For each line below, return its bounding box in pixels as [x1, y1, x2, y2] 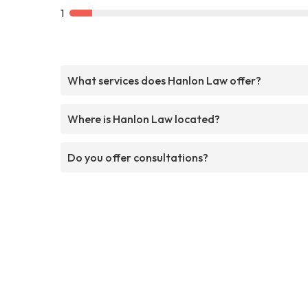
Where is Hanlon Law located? [67, 111, 220, 126]
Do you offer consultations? [67, 150, 208, 164]
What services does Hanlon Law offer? [67, 73, 261, 87]
